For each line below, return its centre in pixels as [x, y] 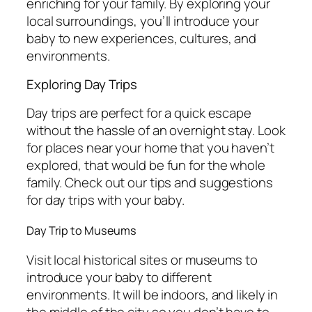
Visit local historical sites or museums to [142, 260]
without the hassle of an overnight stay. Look [156, 130]
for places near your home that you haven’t [150, 147]
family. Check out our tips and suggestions [150, 182]
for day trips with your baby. [106, 200]
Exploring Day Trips [82, 85]
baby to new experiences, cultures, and [142, 38]
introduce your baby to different [119, 278]
